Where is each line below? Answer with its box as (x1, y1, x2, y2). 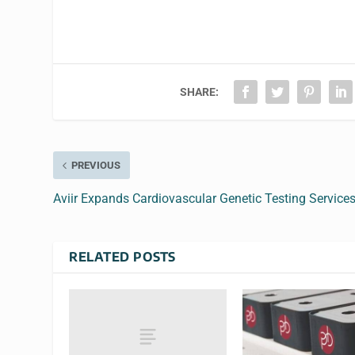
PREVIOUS (71, 159, 121, 172)
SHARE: (180, 86, 219, 99)
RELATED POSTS (69, 249, 176, 265)
